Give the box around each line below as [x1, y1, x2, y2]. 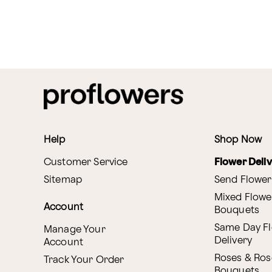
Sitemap [44, 175, 83, 185]
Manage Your [44, 225, 106, 235]
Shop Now [214, 135, 262, 145]
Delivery [214, 236, 253, 246]
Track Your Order [44, 256, 124, 265]
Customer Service [44, 158, 128, 168]
